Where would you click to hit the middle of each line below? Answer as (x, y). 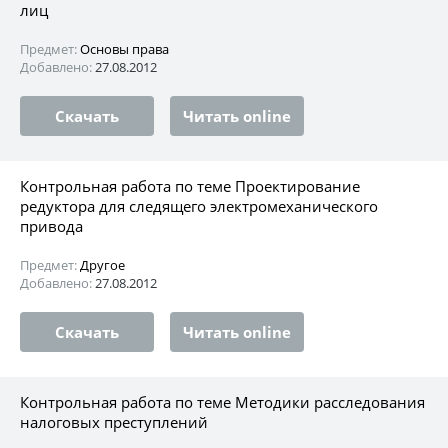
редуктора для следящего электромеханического (199, 205)
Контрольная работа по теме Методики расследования (222, 401)
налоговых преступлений (114, 421)
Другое (102, 264)
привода (51, 225)
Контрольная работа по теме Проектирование (190, 185)
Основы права (124, 48)
